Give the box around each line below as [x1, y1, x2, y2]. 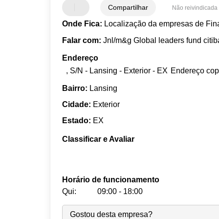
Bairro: [62, 84, 88, 92]
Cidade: [62, 100, 91, 109]
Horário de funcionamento [62, 175, 160, 184]
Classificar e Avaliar [62, 134, 135, 143]
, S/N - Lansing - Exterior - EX [66, 66, 168, 75]
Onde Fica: [62, 20, 103, 28]
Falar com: [62, 36, 102, 44]
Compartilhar [108, 3, 149, 11]
